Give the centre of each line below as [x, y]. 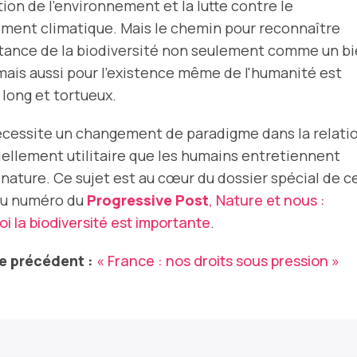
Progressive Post [148, 200]
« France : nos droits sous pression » [218, 261]
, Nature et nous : [267, 200]
